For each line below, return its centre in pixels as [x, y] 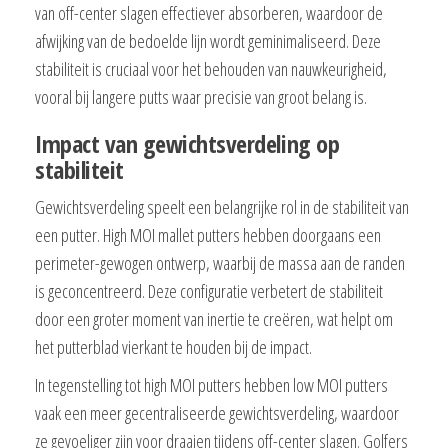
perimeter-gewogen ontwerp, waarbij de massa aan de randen [220, 262]
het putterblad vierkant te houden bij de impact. [173, 346]
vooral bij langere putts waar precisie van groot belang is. [201, 96]
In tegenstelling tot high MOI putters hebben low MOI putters [211, 384]
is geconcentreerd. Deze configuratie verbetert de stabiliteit [209, 290]
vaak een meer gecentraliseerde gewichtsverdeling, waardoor [217, 412]
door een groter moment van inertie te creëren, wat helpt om [214, 318]
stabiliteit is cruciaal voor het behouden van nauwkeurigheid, [211, 68]
